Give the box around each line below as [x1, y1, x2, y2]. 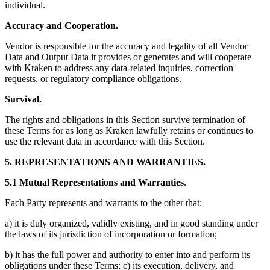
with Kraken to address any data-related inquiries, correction [5, 63, 233, 74]
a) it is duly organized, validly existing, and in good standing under [5, 218, 258, 229]
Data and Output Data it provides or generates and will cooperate [5, 52, 251, 63]
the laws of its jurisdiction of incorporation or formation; [5, 229, 217, 240]
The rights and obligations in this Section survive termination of [5, 115, 245, 125]
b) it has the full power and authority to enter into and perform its [5, 250, 250, 260]
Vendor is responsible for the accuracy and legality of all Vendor [5, 41, 248, 52]
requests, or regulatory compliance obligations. [5, 74, 181, 84]
